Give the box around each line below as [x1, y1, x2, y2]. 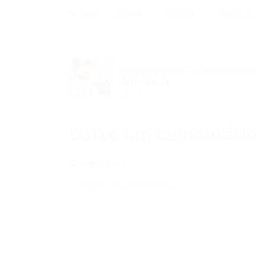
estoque [115, 10, 143, 18]
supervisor [217, 10, 253, 18]
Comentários [69, 158, 126, 169]
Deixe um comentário [69, 124, 257, 146]
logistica [166, 10, 195, 18]
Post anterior [126, 91, 172, 99]
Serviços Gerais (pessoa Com [119, 66, 254, 77]
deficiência [119, 77, 170, 88]
